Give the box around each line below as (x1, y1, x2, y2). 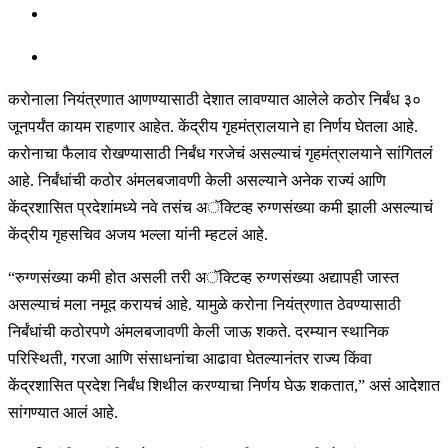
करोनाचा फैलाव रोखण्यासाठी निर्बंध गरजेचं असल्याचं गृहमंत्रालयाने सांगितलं (8, 144, 433, 162)
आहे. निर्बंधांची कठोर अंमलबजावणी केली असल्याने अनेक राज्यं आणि (8, 171, 386, 189)
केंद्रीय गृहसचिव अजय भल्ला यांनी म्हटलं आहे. (8, 225, 268, 243)
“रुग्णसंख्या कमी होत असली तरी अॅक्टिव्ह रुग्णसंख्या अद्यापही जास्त (8, 268, 399, 286)
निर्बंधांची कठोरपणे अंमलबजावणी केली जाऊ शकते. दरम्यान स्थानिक (8, 322, 389, 340)
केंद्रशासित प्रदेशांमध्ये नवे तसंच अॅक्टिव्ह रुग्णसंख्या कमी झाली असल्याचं (8, 198, 433, 216)
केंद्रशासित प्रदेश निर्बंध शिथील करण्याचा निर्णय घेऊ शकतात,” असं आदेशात (8, 376, 440, 394)
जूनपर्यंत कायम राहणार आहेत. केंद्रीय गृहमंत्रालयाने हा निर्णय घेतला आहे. (8, 117, 418, 135)
